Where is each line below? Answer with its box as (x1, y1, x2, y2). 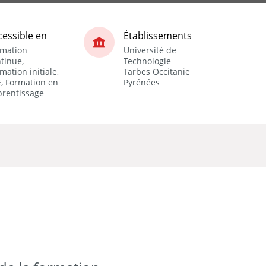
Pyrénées (123, 76, 160, 88)
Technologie (123, 55, 171, 66)
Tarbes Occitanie (123, 65, 190, 77)
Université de (123, 44, 176, 56)
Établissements (123, 28, 192, 42)
